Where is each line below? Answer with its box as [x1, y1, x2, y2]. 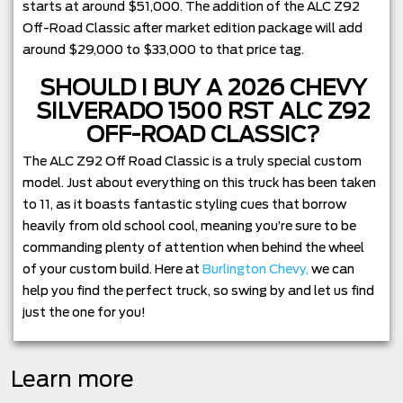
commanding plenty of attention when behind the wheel [22, 240, 364, 255]
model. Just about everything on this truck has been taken [22, 175, 376, 191]
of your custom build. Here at [22, 262, 202, 277]
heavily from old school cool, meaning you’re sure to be [22, 219, 356, 234]
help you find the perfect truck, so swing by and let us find [22, 283, 374, 299]
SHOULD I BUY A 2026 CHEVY [39, 75, 367, 102]
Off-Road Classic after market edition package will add [22, 21, 363, 36]
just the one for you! [22, 305, 146, 320]
